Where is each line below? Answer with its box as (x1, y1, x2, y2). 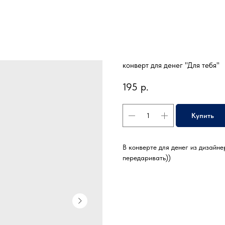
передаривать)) (123, 154, 171, 162)
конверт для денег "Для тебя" (123, 61, 219, 70)
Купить (191, 111, 214, 120)
